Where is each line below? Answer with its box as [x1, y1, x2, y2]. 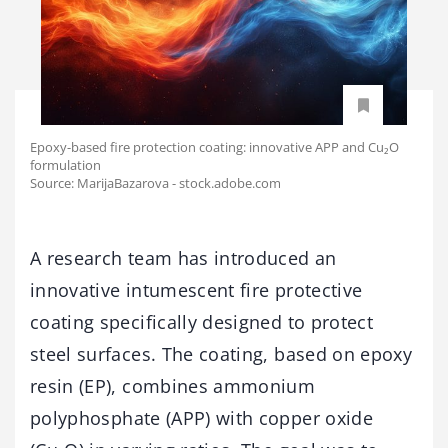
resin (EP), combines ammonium [30, 374, 316, 399]
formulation [30, 156, 101, 175]
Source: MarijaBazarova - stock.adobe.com [30, 174, 281, 193]
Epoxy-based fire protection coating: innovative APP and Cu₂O [30, 138, 399, 157]
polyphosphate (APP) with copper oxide [30, 406, 373, 431]
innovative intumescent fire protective [30, 278, 363, 303]
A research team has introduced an [30, 246, 337, 271]
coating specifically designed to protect [30, 310, 374, 335]
